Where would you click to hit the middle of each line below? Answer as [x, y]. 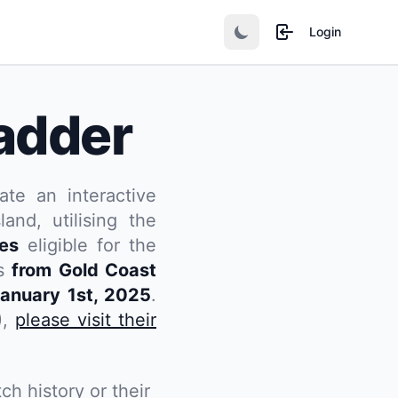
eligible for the [88, 245]
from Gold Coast [84, 270]
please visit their [86, 320]
